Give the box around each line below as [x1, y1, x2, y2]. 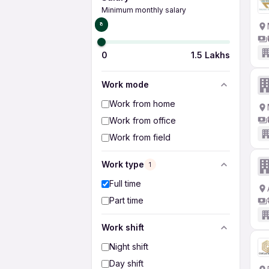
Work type [101, 159, 144, 169]
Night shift [109, 241, 148, 252]
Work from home [109, 98, 175, 109]
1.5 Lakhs [191, 50, 230, 60]
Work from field [109, 132, 171, 142]
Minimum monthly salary [101, 5, 186, 14]
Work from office [109, 115, 176, 125]
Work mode [101, 79, 149, 89]
